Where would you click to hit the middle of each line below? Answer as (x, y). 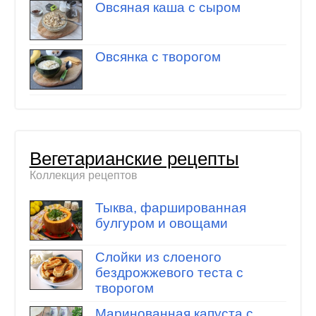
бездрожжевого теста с (169, 273)
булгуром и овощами (161, 223)
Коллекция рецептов (83, 176)
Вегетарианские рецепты (134, 159)
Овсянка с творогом (158, 57)
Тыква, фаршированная (170, 207)
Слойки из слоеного (158, 257)
